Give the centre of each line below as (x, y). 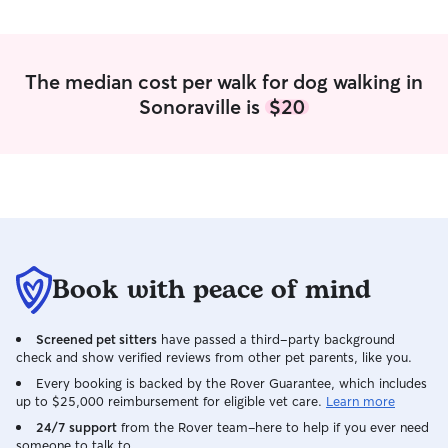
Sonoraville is (202, 106)
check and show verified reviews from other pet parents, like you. (214, 357)
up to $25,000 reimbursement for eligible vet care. (169, 401)
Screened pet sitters (96, 339)
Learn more (360, 401)
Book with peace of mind (211, 290)
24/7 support (76, 427)
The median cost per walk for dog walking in (224, 81)
